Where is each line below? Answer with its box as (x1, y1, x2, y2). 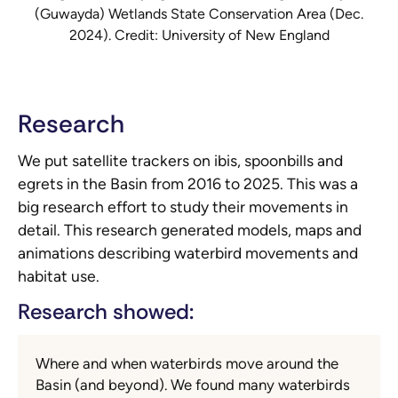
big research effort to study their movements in (18, 197, 348, 217)
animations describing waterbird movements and (18, 243, 358, 263)
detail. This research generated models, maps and (18, 220, 362, 240)
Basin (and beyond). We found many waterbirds (36, 376, 350, 394)
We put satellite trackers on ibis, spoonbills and (18, 151, 343, 171)
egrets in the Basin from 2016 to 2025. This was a (18, 174, 358, 194)
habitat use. (18, 267, 99, 286)
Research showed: (18, 298, 194, 326)
